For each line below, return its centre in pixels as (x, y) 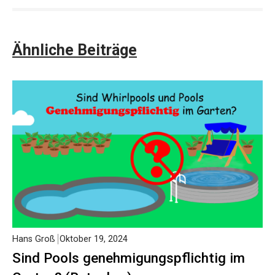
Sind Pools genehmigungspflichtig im (129, 258)
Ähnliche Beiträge (75, 50)
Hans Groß (34, 239)
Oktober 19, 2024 (94, 239)
